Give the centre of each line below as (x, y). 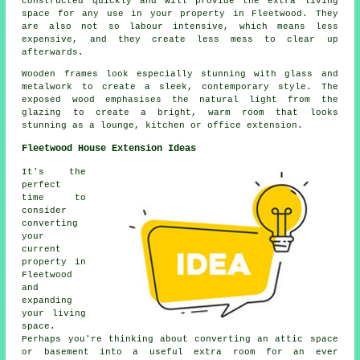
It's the (54, 172)
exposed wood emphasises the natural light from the (180, 100)
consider (45, 211)
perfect (42, 185)
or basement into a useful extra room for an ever (180, 352)
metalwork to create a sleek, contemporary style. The (180, 87)
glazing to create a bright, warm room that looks (180, 113)
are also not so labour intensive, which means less (180, 27)
